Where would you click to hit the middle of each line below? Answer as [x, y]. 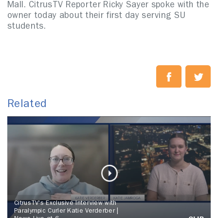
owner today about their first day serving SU [97, 16]
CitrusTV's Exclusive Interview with [65, 203]
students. [27, 27]
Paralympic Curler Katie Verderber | [66, 211]
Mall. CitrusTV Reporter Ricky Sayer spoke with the [108, 6]
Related [27, 105]
